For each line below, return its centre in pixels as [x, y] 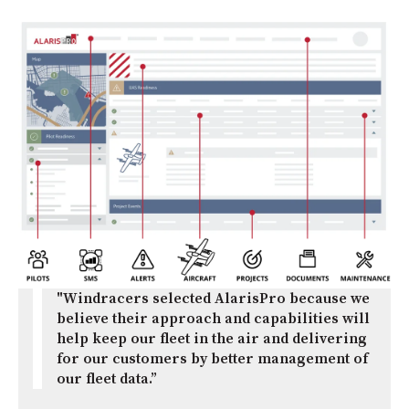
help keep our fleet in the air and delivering [212, 339]
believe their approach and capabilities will [213, 319]
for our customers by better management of [212, 359]
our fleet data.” [109, 379]
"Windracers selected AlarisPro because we [213, 299]
